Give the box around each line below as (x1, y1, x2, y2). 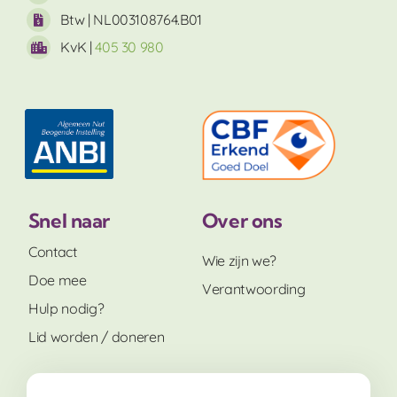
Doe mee (27, 271, 87, 290)
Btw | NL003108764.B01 (60, 11, 202, 29)
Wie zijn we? (201, 252, 277, 270)
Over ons (201, 208, 283, 234)
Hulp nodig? (27, 300, 105, 318)
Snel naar (27, 208, 110, 234)
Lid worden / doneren (27, 328, 165, 346)
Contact (27, 243, 77, 261)
